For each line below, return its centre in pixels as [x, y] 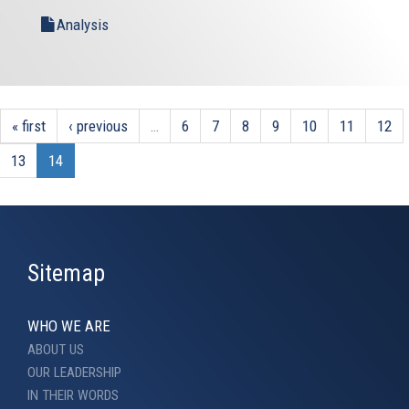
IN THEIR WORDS [73, 395]
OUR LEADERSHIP [74, 372]
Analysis [83, 24]
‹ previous [98, 126]
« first [29, 126]
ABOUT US [56, 349]
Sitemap [66, 273]
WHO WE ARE [69, 325]
